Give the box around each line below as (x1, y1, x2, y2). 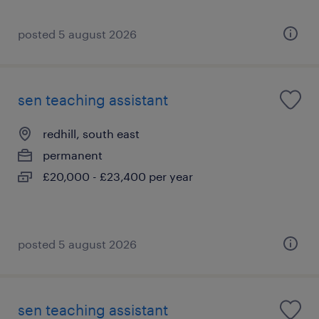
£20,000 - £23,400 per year (43, 169, 193, 183)
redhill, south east (43, 126, 140, 140)
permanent (43, 147, 103, 162)
